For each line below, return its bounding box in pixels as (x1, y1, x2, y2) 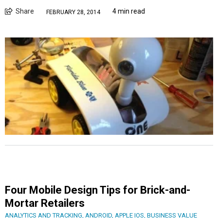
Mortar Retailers (5, 197, 85, 210)
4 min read (112, 7, 145, 16)
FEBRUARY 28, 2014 (46, 8, 100, 16)
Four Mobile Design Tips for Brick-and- (5, 184, 190, 197)
